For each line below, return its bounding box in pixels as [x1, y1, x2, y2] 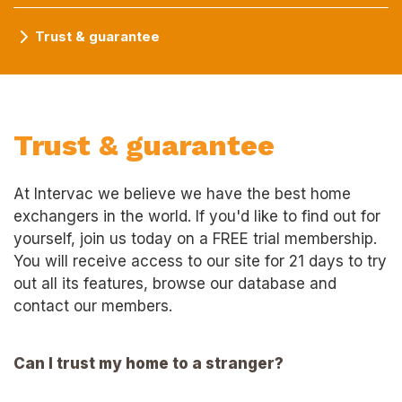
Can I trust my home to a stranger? [13, 354, 284, 373]
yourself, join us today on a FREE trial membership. [13, 230, 377, 249]
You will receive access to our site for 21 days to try [13, 252, 387, 271]
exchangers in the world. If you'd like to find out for [13, 207, 380, 226]
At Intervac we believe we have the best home [13, 185, 351, 204]
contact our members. [13, 297, 172, 316]
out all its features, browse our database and [13, 275, 336, 293]
